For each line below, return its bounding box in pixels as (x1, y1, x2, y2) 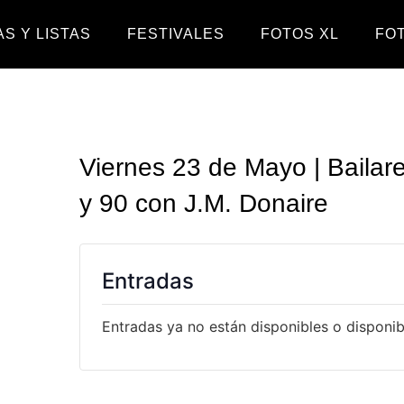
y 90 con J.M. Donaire (79, 189, 329, 217)
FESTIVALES (127, 26, 225, 41)
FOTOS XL (261, 26, 340, 41)
